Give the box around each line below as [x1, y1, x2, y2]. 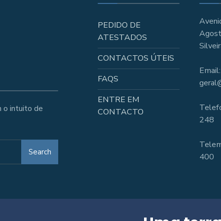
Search [28, 147, 51, 157]
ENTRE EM [98, 94, 140, 105]
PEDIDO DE [98, 20, 141, 31]
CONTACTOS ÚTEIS [98, 53, 175, 64]
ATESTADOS [98, 32, 147, 43]
